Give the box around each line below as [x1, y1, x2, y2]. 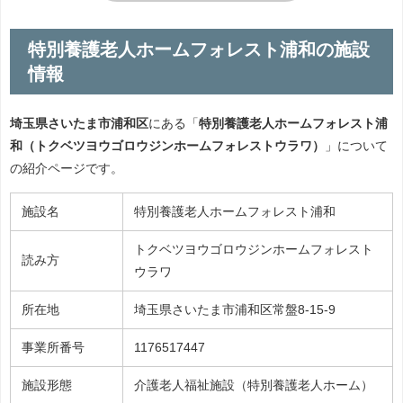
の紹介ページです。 [10, 161, 123, 175]
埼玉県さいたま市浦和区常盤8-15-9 [134, 302, 336, 316]
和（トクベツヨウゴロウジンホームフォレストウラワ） [10, 139, 325, 152]
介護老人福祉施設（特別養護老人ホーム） [134, 378, 373, 391]
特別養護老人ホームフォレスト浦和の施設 [27, 40, 370, 58]
